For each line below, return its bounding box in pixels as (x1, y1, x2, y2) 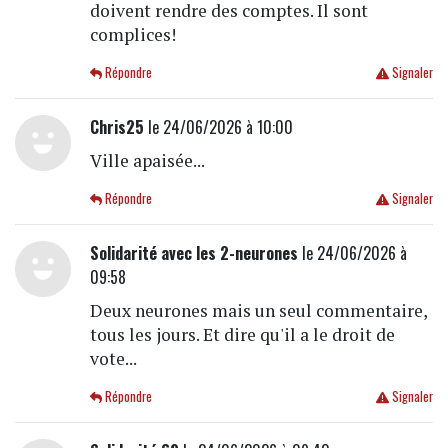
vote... (89, 347, 137, 371)
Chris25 (89, 115, 144, 140)
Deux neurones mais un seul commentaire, (89, 299, 427, 323)
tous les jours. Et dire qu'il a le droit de (89, 323, 395, 347)
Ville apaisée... (89, 149, 205, 173)
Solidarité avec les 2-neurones (89, 241, 298, 266)
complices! (89, 23, 176, 47)
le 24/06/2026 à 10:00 (143, 115, 293, 140)
